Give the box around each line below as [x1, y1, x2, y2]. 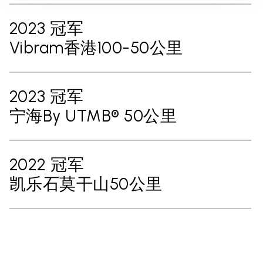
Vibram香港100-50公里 [9, 37, 183, 58]
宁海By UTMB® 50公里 [9, 105, 177, 126]
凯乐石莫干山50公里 [9, 173, 163, 194]
